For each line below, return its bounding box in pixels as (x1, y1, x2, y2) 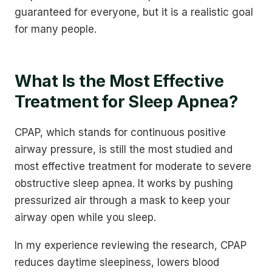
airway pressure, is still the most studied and (15, 143, 233, 155)
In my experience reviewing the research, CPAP (15, 239, 246, 252)
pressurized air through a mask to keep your (15, 194, 230, 206)
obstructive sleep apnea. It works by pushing (15, 177, 233, 189)
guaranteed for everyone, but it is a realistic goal (15, 6, 253, 19)
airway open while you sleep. (15, 211, 156, 223)
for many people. (15, 23, 97, 36)
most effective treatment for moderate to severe (15, 160, 251, 172)
